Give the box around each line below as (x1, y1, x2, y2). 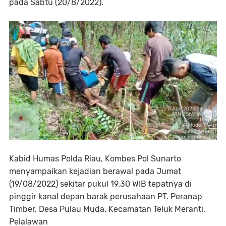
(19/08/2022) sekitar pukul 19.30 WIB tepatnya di (9, 179, 192, 189)
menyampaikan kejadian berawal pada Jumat (9, 166, 181, 177)
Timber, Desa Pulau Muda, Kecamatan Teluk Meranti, (9, 204, 205, 214)
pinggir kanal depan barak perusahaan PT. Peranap (9, 192, 202, 202)
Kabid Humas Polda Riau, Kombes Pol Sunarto (9, 154, 181, 164)
